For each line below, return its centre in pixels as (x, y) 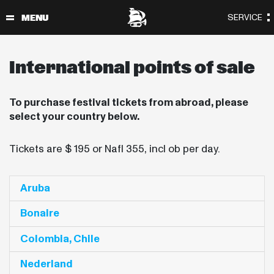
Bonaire (40, 213)
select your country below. (74, 116)
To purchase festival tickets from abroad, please (129, 102)
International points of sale (132, 68)
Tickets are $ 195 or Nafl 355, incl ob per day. (116, 149)
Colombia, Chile (60, 239)
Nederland (46, 264)
